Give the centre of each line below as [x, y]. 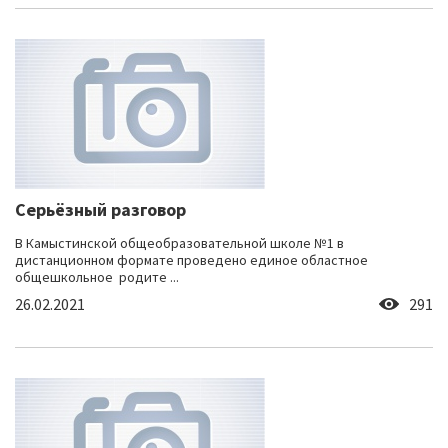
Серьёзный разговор [100, 210]
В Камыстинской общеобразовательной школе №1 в [179, 243]
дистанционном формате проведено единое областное [191, 260]
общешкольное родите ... [97, 277]
